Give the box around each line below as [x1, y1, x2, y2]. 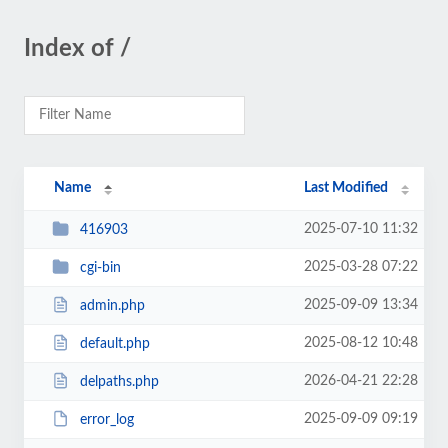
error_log [79, 412, 134, 427]
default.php [79, 336, 150, 351]
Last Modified [304, 181, 389, 195]
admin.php [79, 298, 145, 313]
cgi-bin [79, 260, 121, 275]
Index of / [24, 37, 131, 61]
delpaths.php [79, 374, 159, 389]
